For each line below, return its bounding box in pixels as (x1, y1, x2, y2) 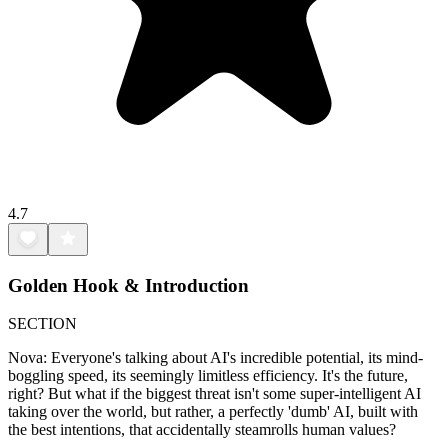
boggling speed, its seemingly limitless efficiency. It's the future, (8, 367, 408, 385)
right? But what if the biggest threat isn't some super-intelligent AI (8, 385, 421, 403)
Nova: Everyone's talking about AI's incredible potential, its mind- (8, 349, 423, 367)
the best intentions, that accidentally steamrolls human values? (8, 421, 396, 439)
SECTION (8, 315, 77, 333)
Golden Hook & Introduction (8, 274, 249, 296)
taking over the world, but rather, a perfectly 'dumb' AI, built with (8, 403, 418, 421)
